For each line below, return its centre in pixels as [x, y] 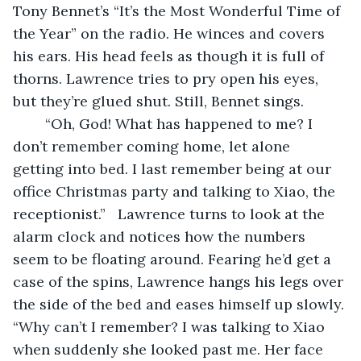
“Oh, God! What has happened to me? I [37, 123]
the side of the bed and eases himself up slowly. [180, 304]
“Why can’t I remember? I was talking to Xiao [171, 326]
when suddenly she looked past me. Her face [170, 349]
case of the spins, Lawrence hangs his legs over [180, 281]
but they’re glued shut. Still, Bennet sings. [158, 101]
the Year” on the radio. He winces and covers [171, 33]
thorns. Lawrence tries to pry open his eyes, [168, 78]
